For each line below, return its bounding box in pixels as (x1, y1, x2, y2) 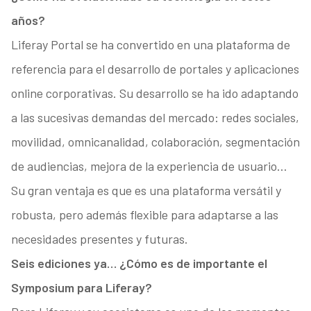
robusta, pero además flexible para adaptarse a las (10, 207, 278, 223)
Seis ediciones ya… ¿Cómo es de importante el (10, 255, 267, 271)
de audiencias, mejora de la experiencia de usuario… (10, 158, 287, 174)
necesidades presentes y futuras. (10, 231, 188, 247)
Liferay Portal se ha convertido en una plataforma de (10, 37, 290, 53)
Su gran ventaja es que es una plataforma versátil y (10, 183, 281, 199)
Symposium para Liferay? (10, 280, 152, 296)
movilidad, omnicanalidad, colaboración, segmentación (10, 134, 300, 150)
